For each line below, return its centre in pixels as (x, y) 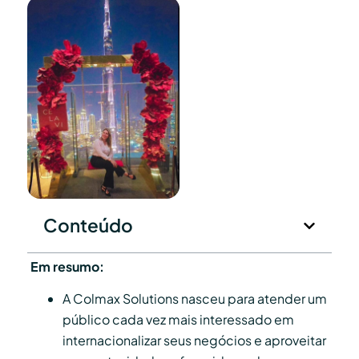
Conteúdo (88, 226)
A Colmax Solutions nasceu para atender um (195, 299)
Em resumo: (67, 267)
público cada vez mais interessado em (178, 320)
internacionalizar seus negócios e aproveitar (194, 341)
